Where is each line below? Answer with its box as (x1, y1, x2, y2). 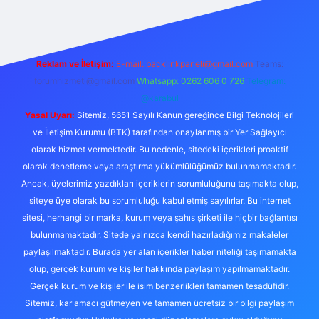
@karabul (140, 93, 179, 103)
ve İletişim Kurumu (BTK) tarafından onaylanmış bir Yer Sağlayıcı (32, 127, 287, 137)
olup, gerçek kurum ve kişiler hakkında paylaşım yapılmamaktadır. (29, 263, 290, 274)
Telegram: (246, 75, 286, 86)
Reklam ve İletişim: (36, 58, 114, 69)
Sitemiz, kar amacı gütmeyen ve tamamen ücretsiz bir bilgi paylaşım (25, 298, 294, 308)
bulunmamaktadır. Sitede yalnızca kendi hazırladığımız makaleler (31, 229, 288, 240)
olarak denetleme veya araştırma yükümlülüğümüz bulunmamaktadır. (23, 161, 296, 172)
